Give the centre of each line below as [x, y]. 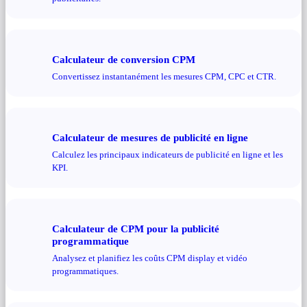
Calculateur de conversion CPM [124, 60]
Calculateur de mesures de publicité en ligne [150, 138]
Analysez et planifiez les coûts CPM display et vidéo [150, 258]
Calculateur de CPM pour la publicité [136, 229]
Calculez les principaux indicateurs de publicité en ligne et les [168, 154]
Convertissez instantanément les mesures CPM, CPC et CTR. [164, 77]
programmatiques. [85, 271]
